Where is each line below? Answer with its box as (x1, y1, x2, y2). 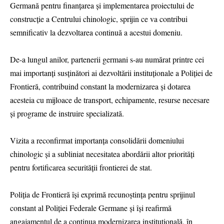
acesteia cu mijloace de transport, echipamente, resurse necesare (10, 94, 209, 105)
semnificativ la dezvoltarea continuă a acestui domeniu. (10, 26, 182, 37)
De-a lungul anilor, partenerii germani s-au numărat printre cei (10, 53, 204, 64)
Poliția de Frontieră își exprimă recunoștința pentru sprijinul (10, 189, 195, 200)
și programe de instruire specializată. (10, 107, 124, 118)
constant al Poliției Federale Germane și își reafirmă (10, 202, 171, 213)
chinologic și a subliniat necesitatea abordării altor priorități (10, 148, 194, 159)
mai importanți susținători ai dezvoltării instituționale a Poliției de (10, 67, 212, 78)
